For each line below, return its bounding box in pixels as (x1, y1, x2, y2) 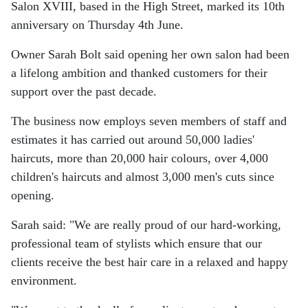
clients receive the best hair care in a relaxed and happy (11, 254, 288, 269)
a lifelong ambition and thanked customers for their (11, 65, 267, 80)
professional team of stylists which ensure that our (11, 236, 262, 250)
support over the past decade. (11, 84, 157, 98)
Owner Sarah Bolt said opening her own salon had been (11, 47, 289, 61)
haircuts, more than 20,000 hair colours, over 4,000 (11, 151, 268, 165)
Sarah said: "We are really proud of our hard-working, (11, 217, 281, 232)
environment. (11, 273, 77, 287)
